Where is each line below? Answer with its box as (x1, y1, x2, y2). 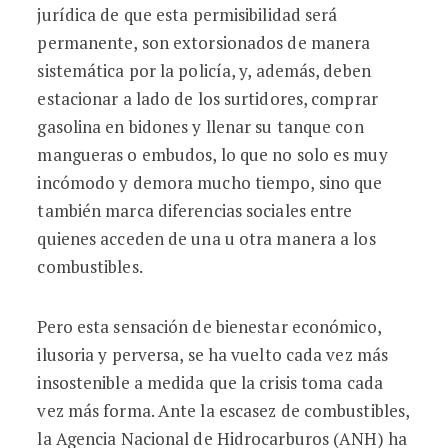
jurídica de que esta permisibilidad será (37, 3, 338, 26)
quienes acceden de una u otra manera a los (37, 227, 376, 250)
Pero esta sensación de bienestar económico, (37, 315, 381, 338)
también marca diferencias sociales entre (37, 199, 353, 222)
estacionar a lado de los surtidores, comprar (37, 87, 378, 110)
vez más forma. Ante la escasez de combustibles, (37, 399, 410, 422)
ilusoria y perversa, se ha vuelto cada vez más (37, 343, 389, 366)
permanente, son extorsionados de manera (37, 31, 371, 54)
